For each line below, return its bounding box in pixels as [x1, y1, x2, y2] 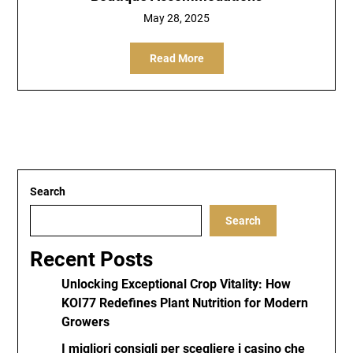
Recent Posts [30, 247, 154, 271]
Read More [149, 52, 204, 65]
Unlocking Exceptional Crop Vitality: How [61, 277, 292, 292]
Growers [61, 314, 110, 329]
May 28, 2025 [143, 12, 210, 24]
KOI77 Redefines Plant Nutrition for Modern [61, 295, 309, 310]
